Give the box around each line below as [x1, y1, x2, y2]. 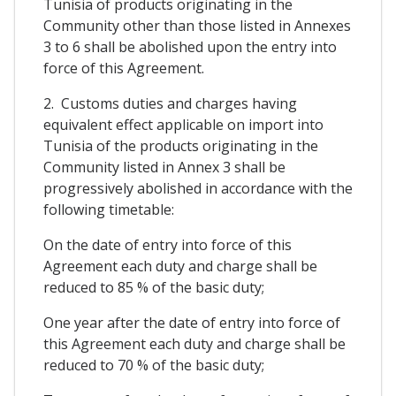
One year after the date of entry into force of [43, 312, 340, 332]
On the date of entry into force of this [43, 234, 292, 255]
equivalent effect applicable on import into [43, 114, 324, 134]
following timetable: [43, 199, 174, 219]
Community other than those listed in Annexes [43, 15, 351, 35]
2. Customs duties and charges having [43, 93, 297, 113]
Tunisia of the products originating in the [43, 135, 318, 156]
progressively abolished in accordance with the [43, 178, 353, 198]
